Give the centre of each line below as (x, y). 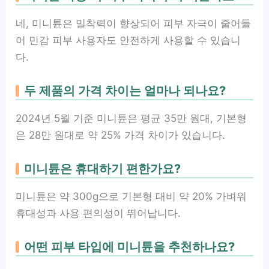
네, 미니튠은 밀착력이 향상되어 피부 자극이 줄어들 (134, 23)
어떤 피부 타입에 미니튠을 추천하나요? (130, 247)
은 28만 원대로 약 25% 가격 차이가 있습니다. (121, 135)
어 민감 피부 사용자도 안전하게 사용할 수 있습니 (128, 40)
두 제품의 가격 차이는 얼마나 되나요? (125, 91)
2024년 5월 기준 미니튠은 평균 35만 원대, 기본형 (131, 118)
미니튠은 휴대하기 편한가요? (103, 169)
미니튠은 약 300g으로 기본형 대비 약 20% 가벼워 (131, 196)
